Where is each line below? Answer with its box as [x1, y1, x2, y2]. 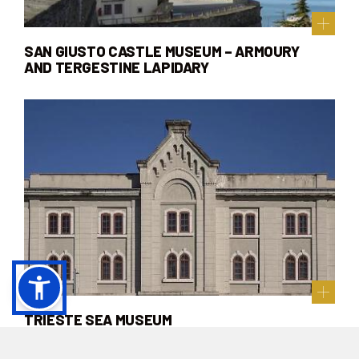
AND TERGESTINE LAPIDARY [24, 58, 209, 77]
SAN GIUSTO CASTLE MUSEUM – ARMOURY [24, 42, 300, 61]
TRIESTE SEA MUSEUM [24, 310, 172, 329]
